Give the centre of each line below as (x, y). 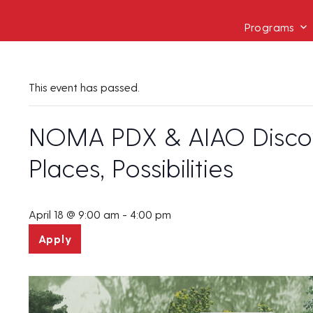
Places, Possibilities (131, 167)
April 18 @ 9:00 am (74, 214)
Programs (269, 27)
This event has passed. (84, 87)
